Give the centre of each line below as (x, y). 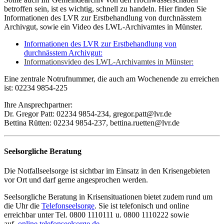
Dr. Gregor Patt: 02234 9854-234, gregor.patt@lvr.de (88, 113)
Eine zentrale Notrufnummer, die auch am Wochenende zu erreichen (111, 78)
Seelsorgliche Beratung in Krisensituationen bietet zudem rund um (108, 197)
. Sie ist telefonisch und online (142, 206)
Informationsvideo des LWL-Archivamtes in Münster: (109, 61)
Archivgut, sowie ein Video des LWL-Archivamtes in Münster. (103, 26)
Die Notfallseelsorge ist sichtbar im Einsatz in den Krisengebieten (107, 171)
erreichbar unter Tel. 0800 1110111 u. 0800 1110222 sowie (96, 215)
